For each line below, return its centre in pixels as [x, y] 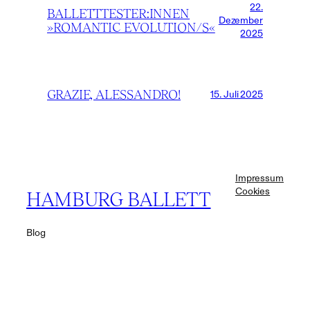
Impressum [259, 178]
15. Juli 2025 [237, 94]
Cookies [253, 191]
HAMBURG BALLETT [119, 199]
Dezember [240, 20]
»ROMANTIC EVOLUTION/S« [131, 27]
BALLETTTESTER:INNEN [119, 13]
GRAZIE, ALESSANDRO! [114, 94]
